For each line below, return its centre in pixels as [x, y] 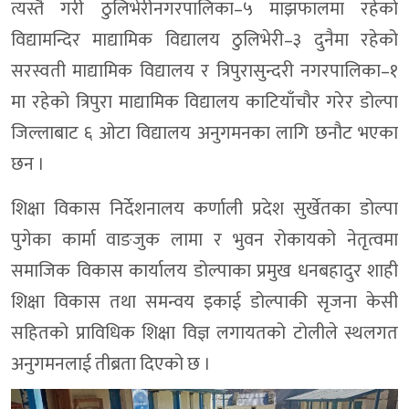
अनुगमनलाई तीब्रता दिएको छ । [111, 365]
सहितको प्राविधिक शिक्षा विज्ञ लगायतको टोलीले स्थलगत [204, 334]
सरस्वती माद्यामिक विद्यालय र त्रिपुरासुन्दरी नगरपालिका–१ [204, 72]
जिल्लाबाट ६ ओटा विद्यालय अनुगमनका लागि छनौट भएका [204, 134]
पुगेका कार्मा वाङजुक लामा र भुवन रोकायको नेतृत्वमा [204, 241]
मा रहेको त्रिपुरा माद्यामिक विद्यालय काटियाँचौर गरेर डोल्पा [204, 103]
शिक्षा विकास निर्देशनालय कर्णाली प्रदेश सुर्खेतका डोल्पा [204, 210]
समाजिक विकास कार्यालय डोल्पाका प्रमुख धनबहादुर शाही [204, 272]
